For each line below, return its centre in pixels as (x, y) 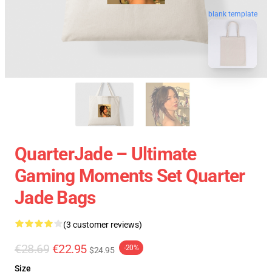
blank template (233, 12)
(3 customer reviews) (103, 225)
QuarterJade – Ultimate (106, 154)
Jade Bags (55, 198)
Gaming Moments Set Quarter (130, 176)
